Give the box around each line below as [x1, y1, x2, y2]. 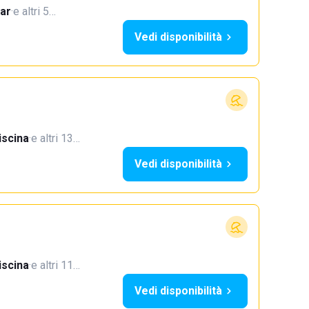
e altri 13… [31, 132, 80, 145]
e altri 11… [31, 259, 80, 272]
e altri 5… [13, 5, 56, 18]
